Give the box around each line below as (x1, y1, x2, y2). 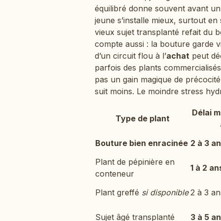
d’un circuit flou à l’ (95, 51, 166, 61)
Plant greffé (95, 187, 142, 197)
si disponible (142, 187, 188, 197)
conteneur (95, 168, 134, 179)
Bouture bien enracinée (95, 138, 188, 148)
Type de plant (115, 113, 170, 123)
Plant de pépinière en (95, 156, 175, 167)
